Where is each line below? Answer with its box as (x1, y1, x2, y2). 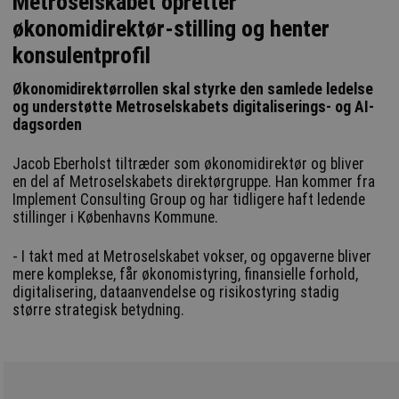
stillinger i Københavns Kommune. (12, 208, 219, 227)
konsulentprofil (12, 42, 151, 69)
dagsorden (12, 116, 83, 134)
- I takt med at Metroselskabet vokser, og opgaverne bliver (12, 248, 372, 266)
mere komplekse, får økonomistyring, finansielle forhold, (12, 265, 359, 284)
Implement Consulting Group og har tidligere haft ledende (12, 191, 366, 209)
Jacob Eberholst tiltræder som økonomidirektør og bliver (12, 155, 365, 174)
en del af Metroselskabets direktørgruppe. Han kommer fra (12, 173, 376, 191)
